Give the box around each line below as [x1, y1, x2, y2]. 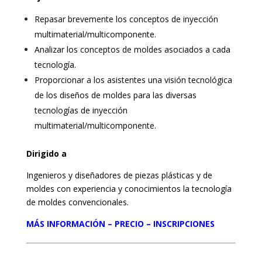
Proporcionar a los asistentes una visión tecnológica [34, 74, 232, 85]
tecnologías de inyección [34, 105, 127, 116]
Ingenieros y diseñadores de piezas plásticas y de [26, 170, 212, 181]
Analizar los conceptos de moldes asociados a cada [34, 44, 230, 55]
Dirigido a [26, 148, 67, 159]
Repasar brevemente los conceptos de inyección [34, 13, 218, 25]
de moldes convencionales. [26, 196, 129, 208]
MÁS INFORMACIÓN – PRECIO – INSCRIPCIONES [26, 218, 215, 229]
